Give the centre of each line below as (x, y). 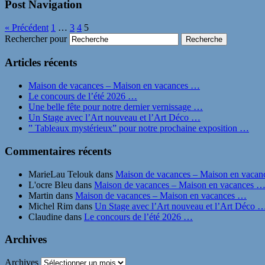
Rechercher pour (36, 38)
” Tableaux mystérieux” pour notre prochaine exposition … (139, 128)
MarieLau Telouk (61, 174)
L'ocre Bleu (50, 185)
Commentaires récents (58, 151)
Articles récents (41, 63)
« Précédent (27, 27)
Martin (41, 195)
